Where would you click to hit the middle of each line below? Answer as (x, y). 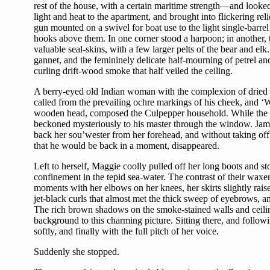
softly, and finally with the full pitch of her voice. (126, 231)
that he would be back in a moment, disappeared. (127, 146)
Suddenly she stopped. (77, 252)
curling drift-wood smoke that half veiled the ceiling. (133, 71)
